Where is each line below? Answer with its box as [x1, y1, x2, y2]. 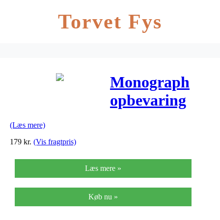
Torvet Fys [57, 10, 163, 33]
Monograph [110, 73, 190, 91]
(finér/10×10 [110, 128, 192, 146]
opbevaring [110, 91, 186, 110]
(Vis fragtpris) [33, 137, 76, 146]
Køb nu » [88, 192, 118, 201]
